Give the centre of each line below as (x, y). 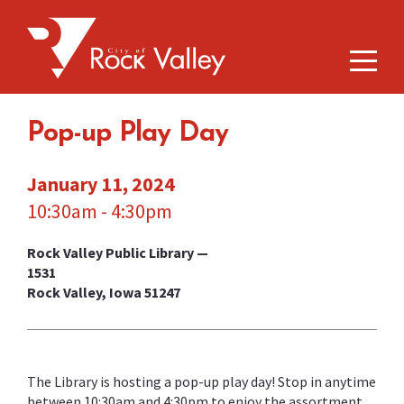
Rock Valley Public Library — (118, 252)
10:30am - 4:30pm (100, 211)
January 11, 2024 (101, 184)
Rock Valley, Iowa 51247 (104, 292)
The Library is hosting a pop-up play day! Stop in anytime (202, 381)
